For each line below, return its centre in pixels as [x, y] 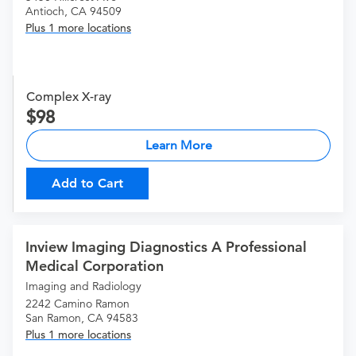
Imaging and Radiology [83, 286]
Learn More [178, 145]
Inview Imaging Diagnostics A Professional [166, 247]
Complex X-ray [69, 97]
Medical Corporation [95, 266]
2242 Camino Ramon [77, 304]
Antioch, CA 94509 [74, 12]
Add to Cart [87, 184]
